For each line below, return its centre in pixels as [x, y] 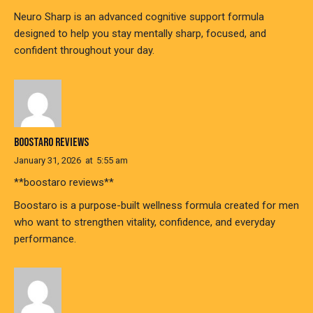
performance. [45, 239]
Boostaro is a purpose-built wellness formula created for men [156, 205]
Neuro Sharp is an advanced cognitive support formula [139, 17]
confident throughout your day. [84, 51]
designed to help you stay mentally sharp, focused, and [140, 34]
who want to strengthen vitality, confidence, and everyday [145, 222]
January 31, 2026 [48, 160]
